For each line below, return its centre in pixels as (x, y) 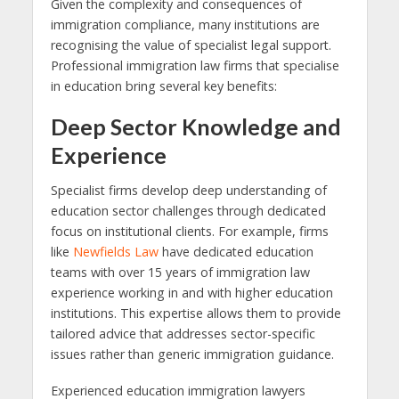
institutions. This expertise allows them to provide (195, 313)
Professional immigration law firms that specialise (195, 65)
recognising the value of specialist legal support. (191, 45)
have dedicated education (236, 252)
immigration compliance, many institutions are (185, 24)
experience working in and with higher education (191, 293)
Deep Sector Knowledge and (195, 126)
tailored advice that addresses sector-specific (183, 334)
